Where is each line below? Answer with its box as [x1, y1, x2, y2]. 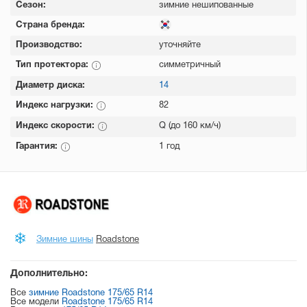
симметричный [159, 61, 221, 69]
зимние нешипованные [159, 1, 254, 10]
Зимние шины [36, 235, 93, 244]
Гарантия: [16, 143, 60, 151]
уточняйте [159, 41, 201, 49]
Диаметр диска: [16, 82, 85, 90]
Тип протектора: [16, 61, 91, 69]
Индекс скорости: [16, 122, 97, 130]
